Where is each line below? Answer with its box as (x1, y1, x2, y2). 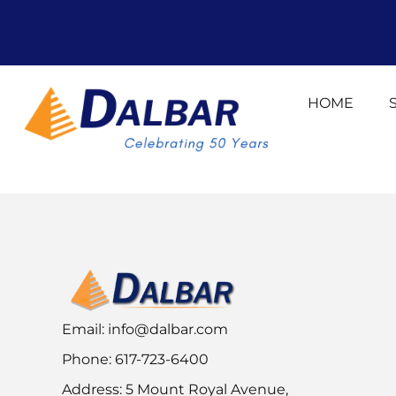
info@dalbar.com (108, 320, 228, 338)
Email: (62, 320, 108, 338)
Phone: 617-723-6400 (62, 350, 209, 368)
